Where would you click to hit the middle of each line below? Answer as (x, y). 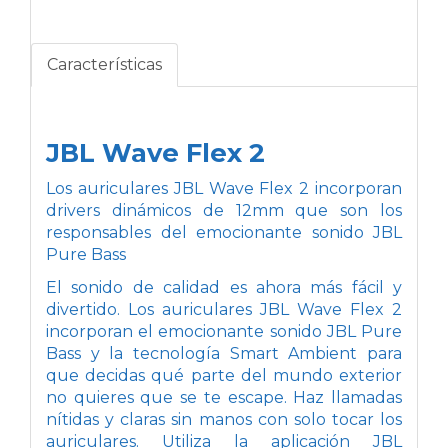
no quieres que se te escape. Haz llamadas (224, 397)
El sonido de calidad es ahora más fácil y (224, 287)
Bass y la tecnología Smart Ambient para (224, 353)
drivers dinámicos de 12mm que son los (224, 210)
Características (104, 64)
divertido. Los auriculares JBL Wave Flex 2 (224, 309)
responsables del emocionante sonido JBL (224, 232)
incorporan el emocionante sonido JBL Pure (224, 331)
